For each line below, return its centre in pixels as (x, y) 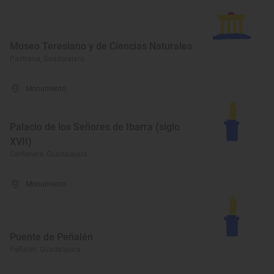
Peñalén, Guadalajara (45, 250)
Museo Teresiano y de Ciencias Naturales (101, 46)
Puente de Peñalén (51, 237)
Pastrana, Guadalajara (47, 59)
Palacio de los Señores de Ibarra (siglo (95, 127)
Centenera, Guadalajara (49, 154)
